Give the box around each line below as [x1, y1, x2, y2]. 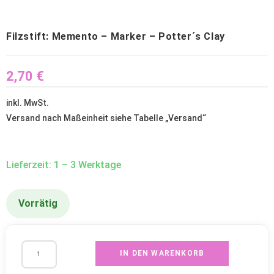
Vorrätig [18, 197, 57, 209]
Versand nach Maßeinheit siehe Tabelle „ [6, 113, 168, 123]
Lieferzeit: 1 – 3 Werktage [6, 158, 121, 171]
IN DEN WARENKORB [120, 248, 205, 257]
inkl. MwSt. [6, 97, 49, 108]
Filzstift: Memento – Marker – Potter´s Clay [6, 30, 225, 42]
